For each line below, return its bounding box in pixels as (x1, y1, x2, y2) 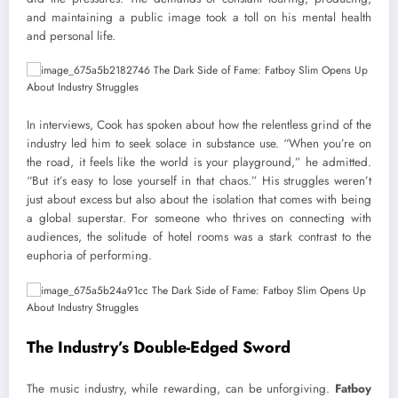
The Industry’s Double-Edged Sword (27, 335, 291, 359)
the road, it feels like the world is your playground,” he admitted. (27, 154, 371, 171)
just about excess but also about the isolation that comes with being (27, 191, 371, 209)
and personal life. (27, 27, 115, 44)
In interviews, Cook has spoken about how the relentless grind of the (27, 116, 371, 134)
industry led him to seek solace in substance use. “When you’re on (27, 135, 371, 153)
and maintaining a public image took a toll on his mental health (27, 8, 371, 26)
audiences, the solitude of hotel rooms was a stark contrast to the (27, 228, 371, 246)
